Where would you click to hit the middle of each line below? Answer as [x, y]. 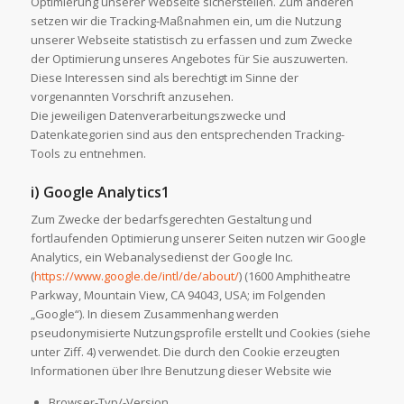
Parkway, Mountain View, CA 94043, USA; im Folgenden [178, 294]
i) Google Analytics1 [100, 192]
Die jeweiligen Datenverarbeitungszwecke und [158, 115]
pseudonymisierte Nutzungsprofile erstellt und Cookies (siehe [200, 332]
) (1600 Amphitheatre [294, 275]
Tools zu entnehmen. [88, 153]
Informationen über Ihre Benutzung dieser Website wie [181, 370]
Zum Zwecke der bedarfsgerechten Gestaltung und [171, 219]
